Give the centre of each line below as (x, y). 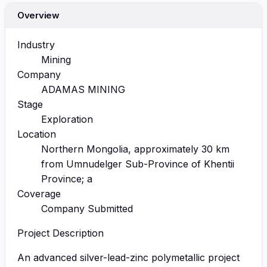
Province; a (67, 178)
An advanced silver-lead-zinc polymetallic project (128, 257)
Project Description (60, 233)
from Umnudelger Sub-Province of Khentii (138, 164)
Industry (36, 44)
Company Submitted (87, 208)
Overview (38, 15)
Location (37, 134)
